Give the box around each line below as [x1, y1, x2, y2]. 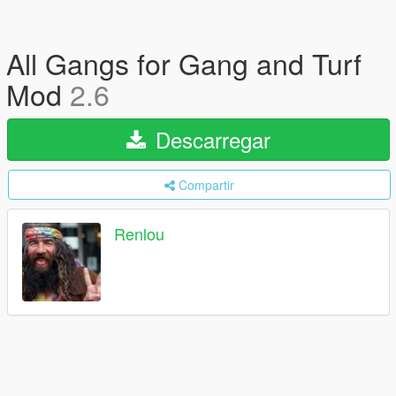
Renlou [114, 222, 164, 246]
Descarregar [149, 124, 270, 155]
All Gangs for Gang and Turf [6, 42, 362, 83]
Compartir [179, 176, 234, 194]
